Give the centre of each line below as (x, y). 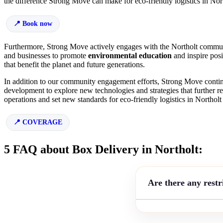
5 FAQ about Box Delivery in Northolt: (103, 149)
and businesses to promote (46, 56)
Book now (37, 24)
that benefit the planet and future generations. (74, 65)
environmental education (130, 56)
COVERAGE (42, 122)
